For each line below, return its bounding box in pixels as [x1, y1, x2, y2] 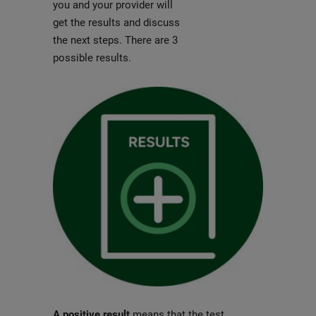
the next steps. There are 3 [52, 33, 178, 47]
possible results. [52, 51, 131, 64]
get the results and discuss [52, 16, 180, 29]
